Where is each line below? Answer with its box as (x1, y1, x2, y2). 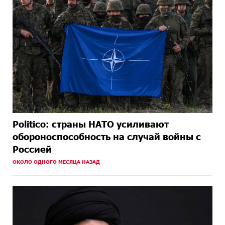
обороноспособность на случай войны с (13, 131, 201, 143)
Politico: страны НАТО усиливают (13, 119, 169, 130)
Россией (13, 144, 52, 155)
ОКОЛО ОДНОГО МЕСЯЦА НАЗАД (13, 159, 100, 165)
